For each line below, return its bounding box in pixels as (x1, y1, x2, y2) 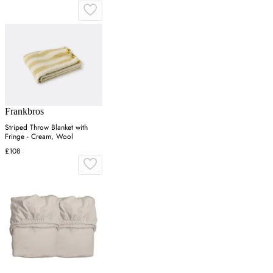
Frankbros (5, 105, 44, 116)
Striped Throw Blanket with (5, 121, 88, 133)
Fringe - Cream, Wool (5, 130, 73, 142)
